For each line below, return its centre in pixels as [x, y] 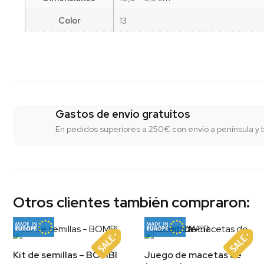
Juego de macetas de [193, 255]
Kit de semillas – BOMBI [65, 255]
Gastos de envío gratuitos [123, 114]
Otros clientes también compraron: [131, 203]
